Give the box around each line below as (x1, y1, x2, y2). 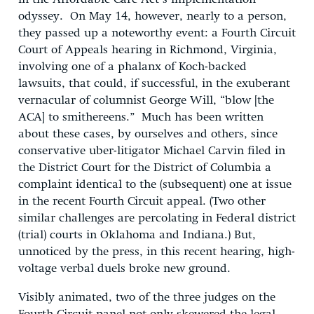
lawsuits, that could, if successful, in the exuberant (18, 77, 290, 90)
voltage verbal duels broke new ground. (18, 262, 234, 275)
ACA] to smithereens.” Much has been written (18, 111, 264, 123)
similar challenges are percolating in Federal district (18, 212, 296, 224)
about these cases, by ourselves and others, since (18, 128, 278, 140)
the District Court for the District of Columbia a (18, 161, 271, 174)
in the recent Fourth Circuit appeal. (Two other (18, 195, 266, 207)
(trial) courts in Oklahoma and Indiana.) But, (18, 228, 256, 241)
